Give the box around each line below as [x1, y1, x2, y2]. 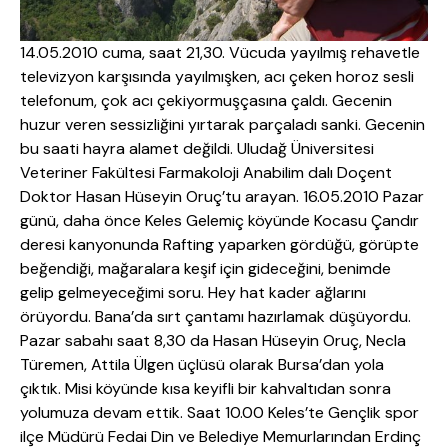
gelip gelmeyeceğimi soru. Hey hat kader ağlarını [20, 282, 366, 304]
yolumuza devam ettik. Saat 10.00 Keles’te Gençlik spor [20, 402, 419, 424]
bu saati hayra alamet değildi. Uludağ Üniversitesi [20, 138, 374, 160]
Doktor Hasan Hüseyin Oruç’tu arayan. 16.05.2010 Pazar [20, 186, 424, 208]
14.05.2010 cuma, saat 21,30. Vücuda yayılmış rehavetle [20, 42, 420, 64]
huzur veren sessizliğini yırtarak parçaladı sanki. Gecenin [20, 114, 425, 136]
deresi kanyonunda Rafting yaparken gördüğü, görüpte [20, 234, 419, 256]
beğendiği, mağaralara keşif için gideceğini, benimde [20, 258, 391, 280]
